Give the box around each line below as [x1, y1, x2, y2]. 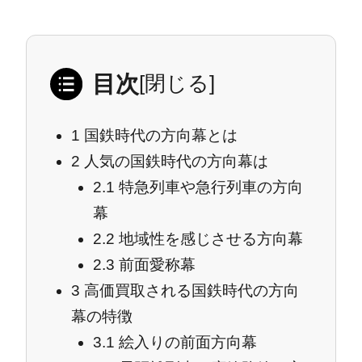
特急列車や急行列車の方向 [115, 178, 304, 196]
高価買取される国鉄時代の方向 [80, 281, 300, 299]
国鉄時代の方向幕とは [80, 126, 238, 144]
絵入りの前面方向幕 [115, 333, 258, 351]
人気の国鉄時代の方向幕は [80, 152, 269, 170]
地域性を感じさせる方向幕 [115, 229, 304, 247]
